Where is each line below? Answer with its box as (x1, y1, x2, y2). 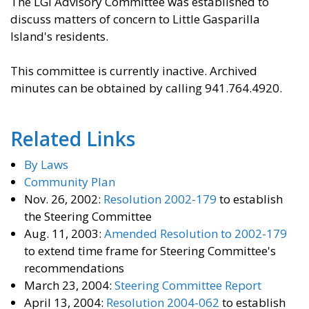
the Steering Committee (24, 208, 152, 225)
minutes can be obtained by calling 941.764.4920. (10, 80, 282, 97)
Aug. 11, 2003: (24, 226, 104, 242)
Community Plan (24, 174, 115, 190)
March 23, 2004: (24, 277, 114, 294)
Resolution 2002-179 (103, 191, 217, 208)
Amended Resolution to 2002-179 (104, 226, 287, 242)
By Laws (24, 157, 68, 173)
